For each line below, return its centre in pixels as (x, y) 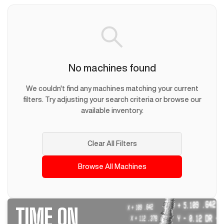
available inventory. (112, 111)
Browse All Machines (112, 167)
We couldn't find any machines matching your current (112, 89)
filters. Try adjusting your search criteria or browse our (112, 100)
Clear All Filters (112, 144)
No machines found (112, 68)
